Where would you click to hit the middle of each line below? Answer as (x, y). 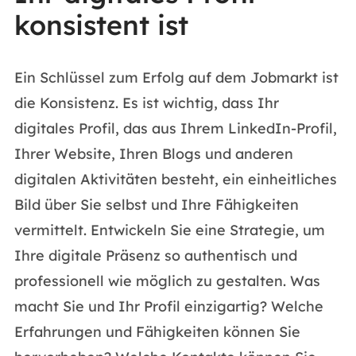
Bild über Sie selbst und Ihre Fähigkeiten (156, 205)
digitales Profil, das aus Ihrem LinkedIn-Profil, (175, 128)
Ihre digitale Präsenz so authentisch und (155, 255)
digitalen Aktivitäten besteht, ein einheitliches (175, 179)
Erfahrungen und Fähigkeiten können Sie (157, 332)
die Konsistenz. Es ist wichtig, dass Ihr (146, 103)
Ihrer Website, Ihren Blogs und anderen (153, 154)
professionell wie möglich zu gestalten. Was (167, 281)
